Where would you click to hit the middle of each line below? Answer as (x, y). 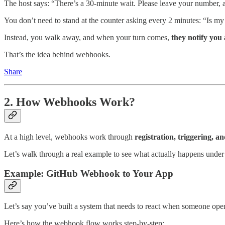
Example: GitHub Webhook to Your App (89, 173)
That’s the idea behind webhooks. (57, 55)
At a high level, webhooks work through (69, 137)
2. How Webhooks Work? (70, 102)
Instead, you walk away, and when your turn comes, (88, 38)
